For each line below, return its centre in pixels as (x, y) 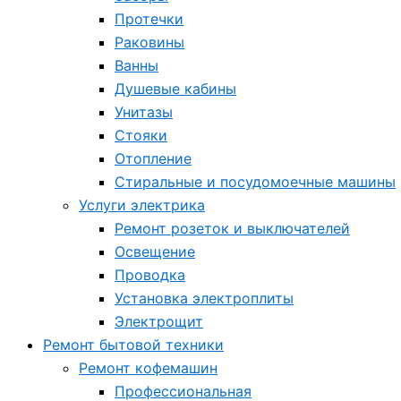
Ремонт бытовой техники (133, 345)
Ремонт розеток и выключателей (232, 228)
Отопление (153, 158)
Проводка (150, 275)
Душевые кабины (175, 89)
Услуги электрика (142, 205)
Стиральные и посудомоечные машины (255, 182)
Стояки (141, 135)
